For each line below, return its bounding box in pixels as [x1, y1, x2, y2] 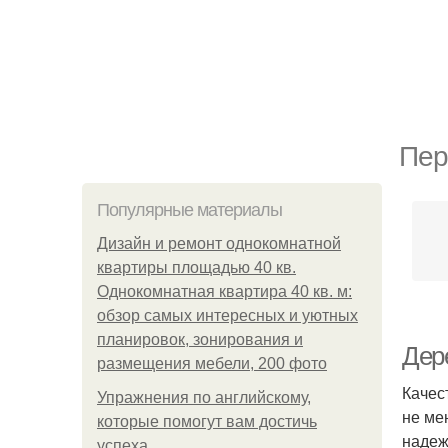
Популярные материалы [97, 200, 282, 220]
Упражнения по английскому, [97, 389, 311, 406]
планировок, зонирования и [97, 331, 303, 348]
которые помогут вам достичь [97, 413, 317, 430]
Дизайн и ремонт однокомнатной [97, 235, 341, 252]
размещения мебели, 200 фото [97, 355, 327, 372]
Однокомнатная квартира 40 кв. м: [97, 283, 352, 300]
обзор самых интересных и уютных [97, 307, 358, 324]
